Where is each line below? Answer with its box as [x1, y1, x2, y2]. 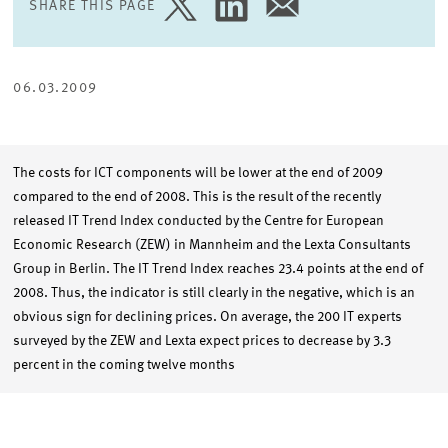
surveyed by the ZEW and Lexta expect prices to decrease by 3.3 [13, 334, 392, 348]
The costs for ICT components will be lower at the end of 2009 [13, 166, 384, 180]
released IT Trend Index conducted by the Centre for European [13, 214, 385, 228]
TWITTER [157, 60, 210, 74]
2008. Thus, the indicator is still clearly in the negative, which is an [13, 286, 416, 300]
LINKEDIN [208, 60, 265, 74]
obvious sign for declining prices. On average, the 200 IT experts [13, 310, 403, 324]
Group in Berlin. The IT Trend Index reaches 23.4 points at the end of [13, 262, 424, 276]
